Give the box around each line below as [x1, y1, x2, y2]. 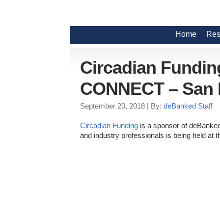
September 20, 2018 [80, 102, 145, 110]
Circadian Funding [80, 121, 138, 130]
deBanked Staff [164, 102, 213, 110]
